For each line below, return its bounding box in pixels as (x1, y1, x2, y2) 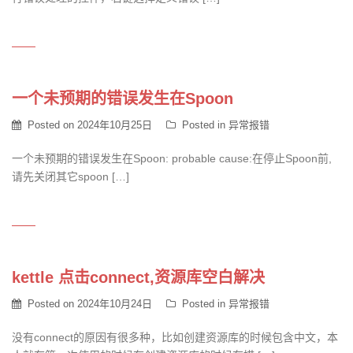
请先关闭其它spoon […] (12, 170, 129, 183)
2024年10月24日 (77, 298, 152, 310)
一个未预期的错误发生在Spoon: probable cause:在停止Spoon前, (12, 152, 332, 165)
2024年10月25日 (77, 119, 152, 131)
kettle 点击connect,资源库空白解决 (12, 269, 265, 286)
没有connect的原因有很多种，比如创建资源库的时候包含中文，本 (12, 331, 338, 344)
